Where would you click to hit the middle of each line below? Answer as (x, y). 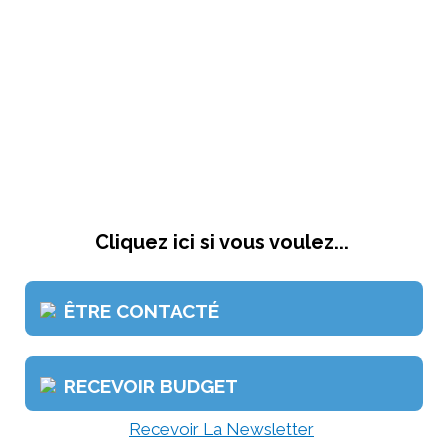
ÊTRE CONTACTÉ (141, 310)
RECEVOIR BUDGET (151, 385)
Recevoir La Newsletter (221, 429)
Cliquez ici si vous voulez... (221, 242)
